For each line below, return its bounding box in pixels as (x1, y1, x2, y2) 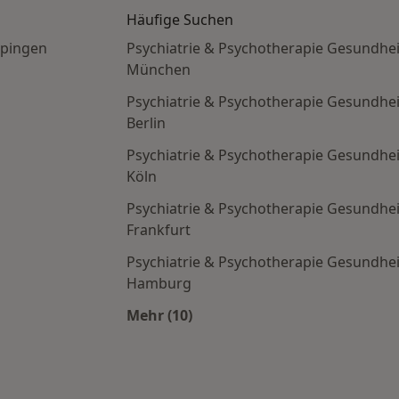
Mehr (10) (126, 305, 192, 326)
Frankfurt (126, 220, 191, 240)
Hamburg (126, 273, 191, 294)
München (126, 60, 191, 80)
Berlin (126, 113, 166, 134)
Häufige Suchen (126, 10, 233, 30)
